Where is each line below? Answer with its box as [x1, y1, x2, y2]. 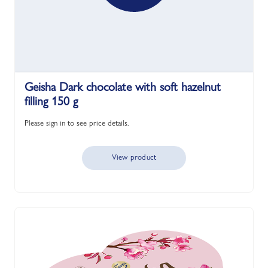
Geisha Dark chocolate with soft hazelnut [25, 80, 221, 94]
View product [111, 152, 157, 162]
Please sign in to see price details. [25, 118, 129, 127]
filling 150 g [25, 94, 78, 108]
